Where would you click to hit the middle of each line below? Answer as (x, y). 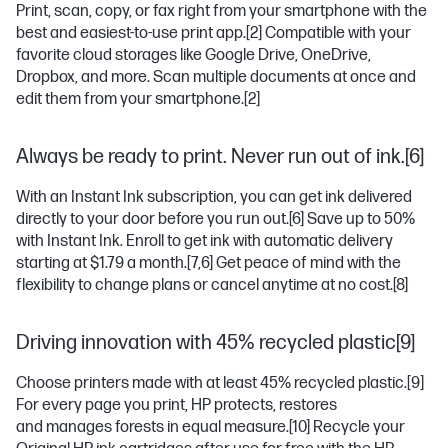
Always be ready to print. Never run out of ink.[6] (220, 156)
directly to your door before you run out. (152, 219)
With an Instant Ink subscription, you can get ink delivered (214, 197)
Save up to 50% (359, 219)
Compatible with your (336, 33)
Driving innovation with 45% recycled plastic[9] (215, 342)
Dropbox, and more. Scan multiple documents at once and (216, 77)
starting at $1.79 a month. (101, 263)
